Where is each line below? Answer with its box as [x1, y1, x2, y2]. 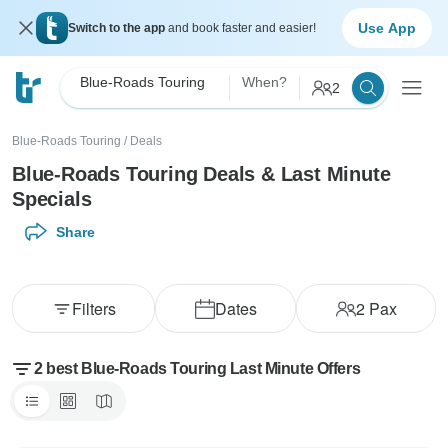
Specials [12, 188, 92, 210]
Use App [358, 19, 416, 36]
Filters [71, 297, 116, 320]
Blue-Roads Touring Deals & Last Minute [12, 163, 391, 185]
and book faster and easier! [168, 21, 316, 35]
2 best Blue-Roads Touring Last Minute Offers [34, 360, 361, 377]
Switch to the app [68, 21, 168, 35]
